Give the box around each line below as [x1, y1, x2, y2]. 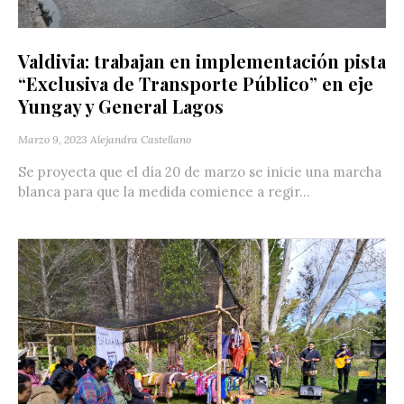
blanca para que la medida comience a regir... [18, 183, 310, 201]
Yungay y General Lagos [18, 94, 224, 119]
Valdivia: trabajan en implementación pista [18, 49, 386, 74]
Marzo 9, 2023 [18, 133, 87, 147]
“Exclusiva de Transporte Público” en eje [18, 71, 373, 96]
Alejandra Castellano [90, 133, 191, 147]
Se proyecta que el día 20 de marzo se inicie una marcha [18, 163, 381, 181]
